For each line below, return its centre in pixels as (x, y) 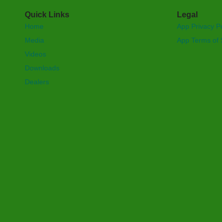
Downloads (42, 68)
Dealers (37, 82)
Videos (35, 54)
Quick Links (47, 15)
